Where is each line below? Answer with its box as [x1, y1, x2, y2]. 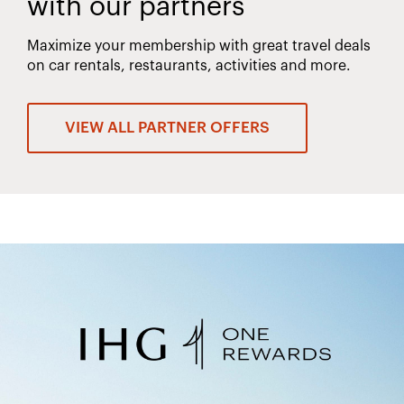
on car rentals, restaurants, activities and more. [27, 59, 351, 73]
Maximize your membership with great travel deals [27, 39, 371, 53]
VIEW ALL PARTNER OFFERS [65, 120, 270, 135]
